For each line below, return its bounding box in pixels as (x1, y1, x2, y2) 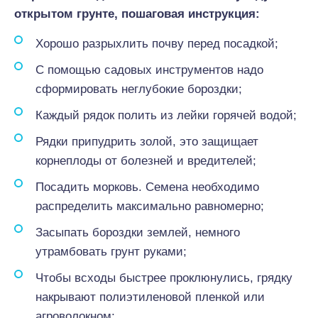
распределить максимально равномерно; (35, 199, 264, 213)
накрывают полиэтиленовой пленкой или (35, 290, 265, 304)
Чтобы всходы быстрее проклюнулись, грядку (35, 271, 292, 285)
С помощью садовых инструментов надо (35, 63, 263, 77)
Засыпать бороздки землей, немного (35, 226, 240, 239)
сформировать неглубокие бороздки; (35, 82, 242, 96)
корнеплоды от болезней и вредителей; (35, 154, 256, 168)
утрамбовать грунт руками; (35, 245, 187, 258)
